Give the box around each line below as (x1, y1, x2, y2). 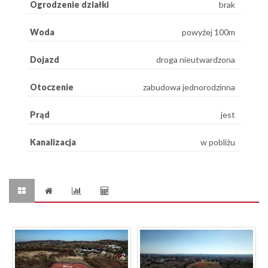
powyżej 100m (182, 26, 235, 37)
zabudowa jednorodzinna (143, 81, 235, 92)
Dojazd (30, 54, 59, 65)
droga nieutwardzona (156, 54, 235, 65)
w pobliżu (200, 136, 235, 147)
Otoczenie (30, 81, 74, 92)
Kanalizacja (30, 136, 76, 147)
